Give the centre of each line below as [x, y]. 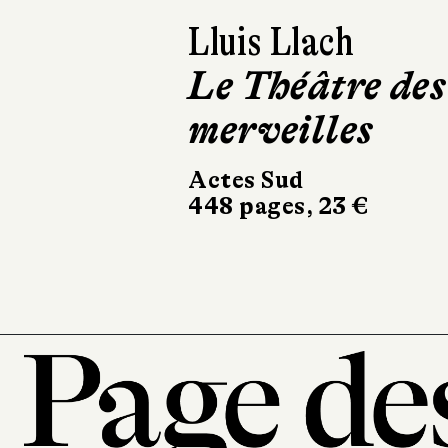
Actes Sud [246, 181]
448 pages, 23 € [278, 207]
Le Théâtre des [317, 86]
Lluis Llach [271, 42]
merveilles [281, 130]
